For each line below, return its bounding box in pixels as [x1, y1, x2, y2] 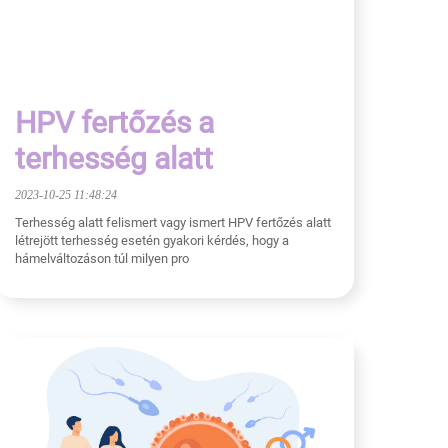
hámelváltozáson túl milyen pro [15, 250, 189, 266]
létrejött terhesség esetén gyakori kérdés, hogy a [15, 232, 289, 248]
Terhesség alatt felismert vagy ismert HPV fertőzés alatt [15, 214, 331, 230]
